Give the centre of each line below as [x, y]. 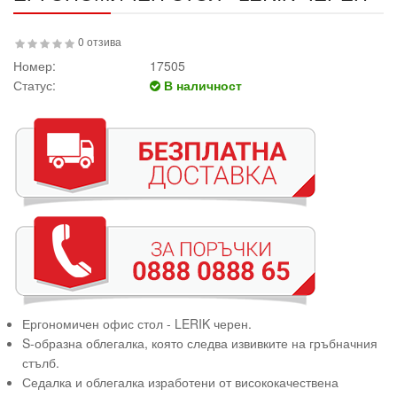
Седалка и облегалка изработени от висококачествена [180, 382]
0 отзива [100, 41]
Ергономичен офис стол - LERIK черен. [137, 323]
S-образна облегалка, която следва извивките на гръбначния [200, 343]
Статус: [35, 85]
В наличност [201, 85]
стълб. [41, 362]
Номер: [35, 66]
